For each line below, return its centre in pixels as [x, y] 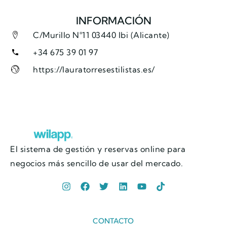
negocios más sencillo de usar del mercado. [97, 163]
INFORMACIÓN [113, 21]
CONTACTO [113, 221]
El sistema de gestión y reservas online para [98, 149]
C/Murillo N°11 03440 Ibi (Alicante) [101, 35]
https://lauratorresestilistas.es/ [94, 69]
